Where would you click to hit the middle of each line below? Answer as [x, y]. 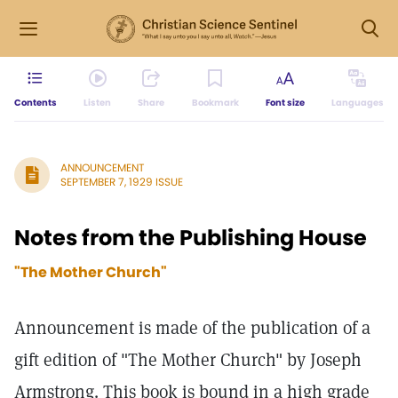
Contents [36, 103]
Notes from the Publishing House [191, 238]
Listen [98, 103]
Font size [285, 103]
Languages [357, 103]
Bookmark [215, 103]
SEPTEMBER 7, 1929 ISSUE [122, 182]
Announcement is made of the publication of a [192, 328]
